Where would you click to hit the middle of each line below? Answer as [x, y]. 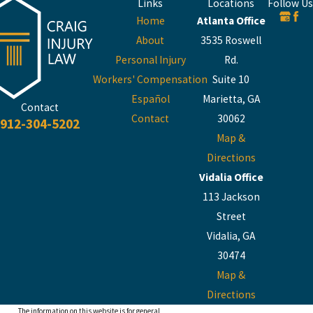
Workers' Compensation [151, 79]
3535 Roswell [231, 40]
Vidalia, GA [231, 235]
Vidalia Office [231, 177]
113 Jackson [231, 196]
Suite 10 [231, 79]
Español [150, 99]
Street [231, 216]
